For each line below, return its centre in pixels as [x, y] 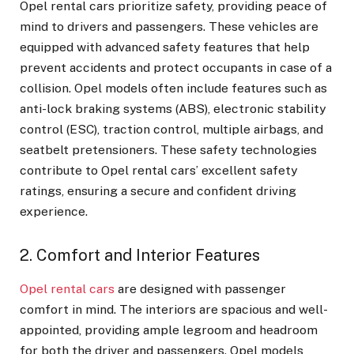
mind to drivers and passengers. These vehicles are [169, 26]
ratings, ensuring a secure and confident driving [158, 190]
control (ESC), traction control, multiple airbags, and [171, 129]
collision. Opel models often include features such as [173, 88]
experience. [54, 211]
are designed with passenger [200, 289]
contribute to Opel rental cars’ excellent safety [158, 170]
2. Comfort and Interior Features [140, 256]
